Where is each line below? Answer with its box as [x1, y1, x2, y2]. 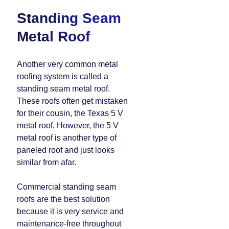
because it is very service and [17, 207, 124, 216]
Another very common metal [17, 60, 118, 68]
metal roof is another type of [17, 133, 117, 142]
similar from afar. [17, 158, 76, 167]
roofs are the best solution [17, 195, 110, 203]
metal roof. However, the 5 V [17, 121, 119, 130]
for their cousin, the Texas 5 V [17, 109, 123, 118]
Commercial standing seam [17, 182, 116, 191]
